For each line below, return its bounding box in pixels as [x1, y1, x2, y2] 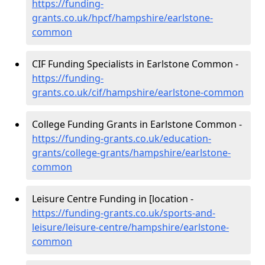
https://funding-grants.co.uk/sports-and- [32, 206, 215, 219]
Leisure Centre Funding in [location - [32, 192, 193, 205]
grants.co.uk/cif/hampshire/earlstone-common [32, 86, 244, 99]
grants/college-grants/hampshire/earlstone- [32, 146, 231, 159]
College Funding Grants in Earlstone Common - [32, 118, 242, 131]
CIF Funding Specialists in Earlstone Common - [32, 57, 238, 70]
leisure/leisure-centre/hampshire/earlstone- [32, 221, 229, 234]
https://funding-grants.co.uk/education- [32, 132, 211, 145]
